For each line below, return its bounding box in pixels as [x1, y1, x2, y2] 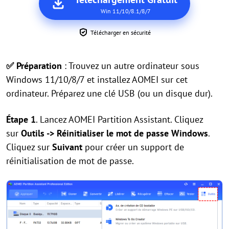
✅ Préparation [6, 60, 64, 72]
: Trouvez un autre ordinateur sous [64, 60, 199, 72]
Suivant [52, 141, 82, 153]
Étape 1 [6, 113, 36, 126]
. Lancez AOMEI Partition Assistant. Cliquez [36, 113, 203, 126]
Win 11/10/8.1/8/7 [101, 7, 151, 15]
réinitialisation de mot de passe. [6, 155, 134, 167]
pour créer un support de [82, 141, 184, 153]
